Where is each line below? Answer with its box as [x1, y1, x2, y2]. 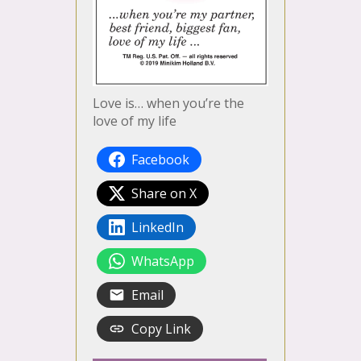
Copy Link [131, 320, 191, 338]
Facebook [131, 151, 189, 169]
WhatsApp [131, 252, 194, 271]
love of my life [93, 112, 176, 131]
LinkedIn [131, 218, 184, 237]
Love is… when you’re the [93, 94, 244, 113]
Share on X [131, 185, 197, 203]
